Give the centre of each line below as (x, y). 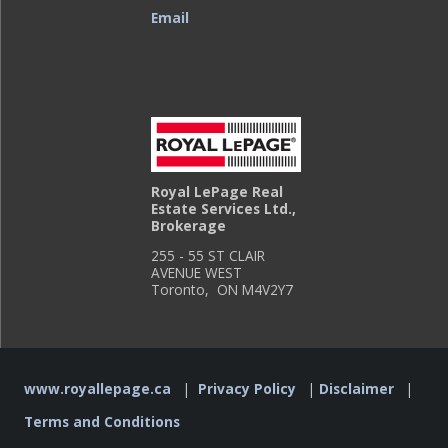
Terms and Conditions (102, 421)
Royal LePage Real (217, 191)
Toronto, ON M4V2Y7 (222, 290)
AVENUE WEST (197, 273)
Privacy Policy (247, 388)
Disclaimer (356, 388)
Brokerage (189, 225)
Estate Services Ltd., (224, 208)
